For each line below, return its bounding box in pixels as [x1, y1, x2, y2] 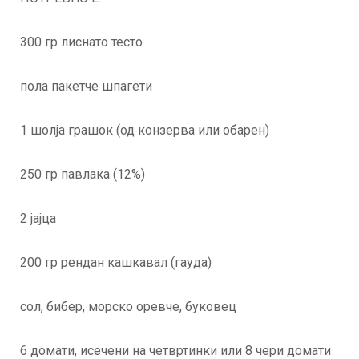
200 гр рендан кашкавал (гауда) [20, 255, 212, 271]
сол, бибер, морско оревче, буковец [20, 299, 236, 315]
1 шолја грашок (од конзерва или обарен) [20, 123, 269, 139]
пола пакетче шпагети [20, 79, 152, 95]
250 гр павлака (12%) [20, 167, 145, 183]
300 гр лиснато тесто [20, 34, 143, 50]
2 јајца [20, 211, 56, 227]
